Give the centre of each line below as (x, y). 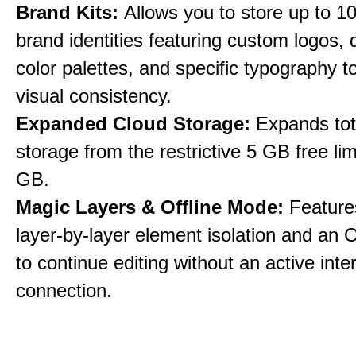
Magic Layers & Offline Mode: (153, 207)
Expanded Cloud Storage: (136, 124)
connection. (64, 290)
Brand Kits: (70, 12)
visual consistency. (94, 96)
